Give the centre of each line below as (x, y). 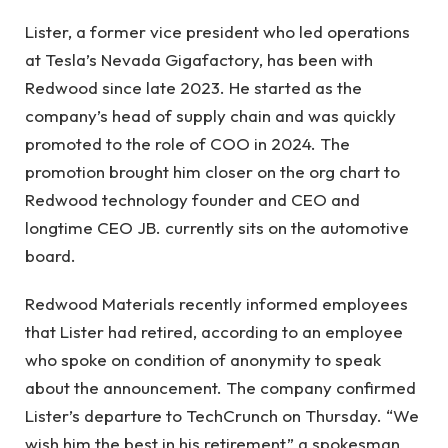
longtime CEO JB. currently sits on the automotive (217, 227)
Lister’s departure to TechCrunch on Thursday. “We (222, 416)
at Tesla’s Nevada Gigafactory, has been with (199, 59)
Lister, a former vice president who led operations (217, 31)
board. (50, 255)
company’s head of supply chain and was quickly (210, 115)
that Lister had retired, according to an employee (214, 332)
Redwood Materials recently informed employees (216, 304)
